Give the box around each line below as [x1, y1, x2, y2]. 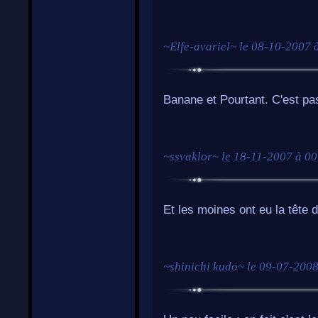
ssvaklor [170, 150, 212, 163]
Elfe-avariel [170, 40, 230, 53]
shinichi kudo [170, 260, 238, 273]
